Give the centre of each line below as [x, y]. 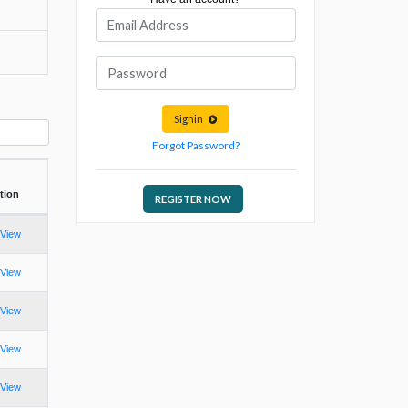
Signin [191, 119]
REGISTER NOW [194, 199]
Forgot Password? [195, 146]
